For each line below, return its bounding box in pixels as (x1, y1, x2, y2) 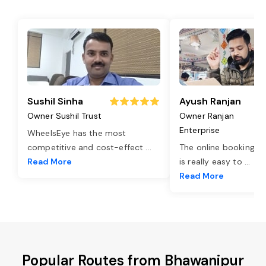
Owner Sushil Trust (27, 110, 102, 121)
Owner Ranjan (179, 110, 234, 121)
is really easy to (179, 156, 245, 167)
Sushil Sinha (27, 94, 83, 107)
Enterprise (179, 124, 220, 135)
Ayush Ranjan (179, 94, 241, 107)
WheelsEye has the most (27, 127, 126, 138)
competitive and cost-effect (27, 141, 146, 153)
